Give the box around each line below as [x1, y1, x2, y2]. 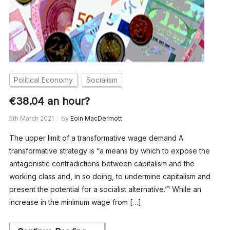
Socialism [86, 75, 118, 84]
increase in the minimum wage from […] [9, 197, 141, 206]
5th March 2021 [9, 114, 54, 122]
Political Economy [13, 75, 73, 84]
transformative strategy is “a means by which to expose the [9, 146, 210, 155]
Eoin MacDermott [70, 114, 122, 122]
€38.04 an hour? [9, 94, 90, 107]
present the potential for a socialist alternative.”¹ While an [9, 184, 201, 194]
